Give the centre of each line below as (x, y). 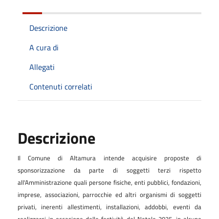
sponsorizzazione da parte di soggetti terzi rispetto (109, 170)
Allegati (42, 67)
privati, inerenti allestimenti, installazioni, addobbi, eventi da (109, 207)
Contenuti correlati (61, 86)
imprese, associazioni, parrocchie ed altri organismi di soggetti (109, 194)
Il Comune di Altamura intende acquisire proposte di (109, 158)
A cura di (44, 47)
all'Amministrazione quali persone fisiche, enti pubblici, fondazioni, (109, 182)
